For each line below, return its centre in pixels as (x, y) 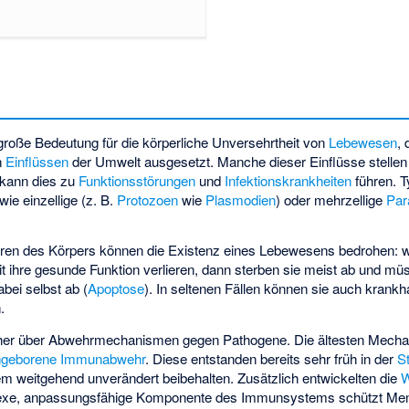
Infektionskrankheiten (288, 180)
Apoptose (116, 288)
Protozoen (148, 199)
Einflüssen (37, 161)
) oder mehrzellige (331, 199)
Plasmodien (241, 199)
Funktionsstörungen (137, 180)
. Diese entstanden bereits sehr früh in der (272, 358)
